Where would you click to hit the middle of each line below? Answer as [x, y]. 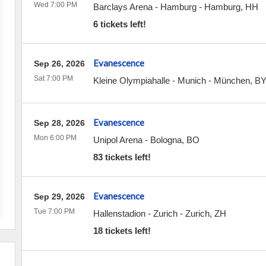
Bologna [166, 140]
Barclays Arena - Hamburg [145, 7]
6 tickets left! [119, 24]
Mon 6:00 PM [55, 138]
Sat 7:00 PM [53, 78]
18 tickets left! [122, 231]
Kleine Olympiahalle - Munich [149, 80]
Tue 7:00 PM [54, 211]
